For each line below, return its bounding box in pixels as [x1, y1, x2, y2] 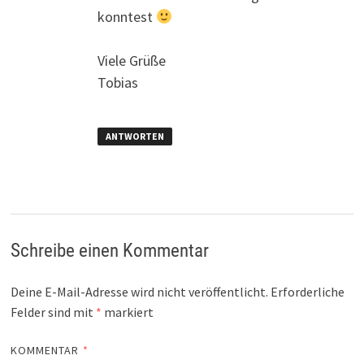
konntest [97, 6, 156, 26]
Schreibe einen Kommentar [10, 240, 209, 262]
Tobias [97, 72, 138, 92]
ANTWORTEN [105, 129, 164, 142]
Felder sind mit [10, 304, 96, 321]
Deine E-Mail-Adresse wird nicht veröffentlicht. [10, 284, 268, 301]
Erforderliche [270, 284, 344, 301]
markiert [101, 304, 154, 321]
